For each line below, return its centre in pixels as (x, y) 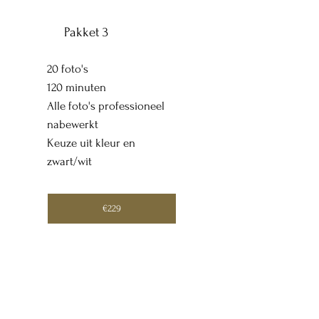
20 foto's (67, 69)
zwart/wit (69, 162)
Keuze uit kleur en (91, 143)
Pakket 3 (87, 32)
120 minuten (76, 88)
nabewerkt (72, 125)
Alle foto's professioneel (105, 106)
